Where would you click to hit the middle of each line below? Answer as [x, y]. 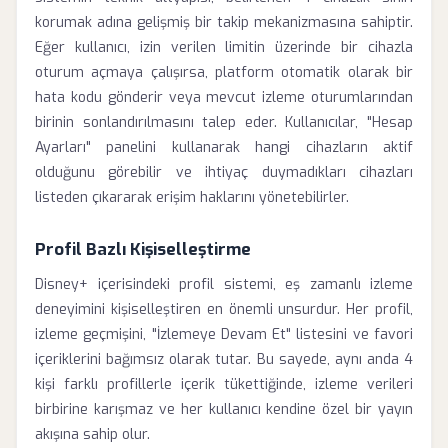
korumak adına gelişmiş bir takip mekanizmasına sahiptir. [224, 22]
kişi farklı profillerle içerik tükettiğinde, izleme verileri [224, 384]
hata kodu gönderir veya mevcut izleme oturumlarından [224, 97]
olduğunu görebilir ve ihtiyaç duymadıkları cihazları [224, 172]
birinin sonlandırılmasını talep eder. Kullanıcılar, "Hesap [224, 122]
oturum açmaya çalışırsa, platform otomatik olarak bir [224, 72]
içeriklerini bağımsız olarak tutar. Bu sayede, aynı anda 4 [224, 359]
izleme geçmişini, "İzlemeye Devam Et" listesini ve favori [224, 334]
